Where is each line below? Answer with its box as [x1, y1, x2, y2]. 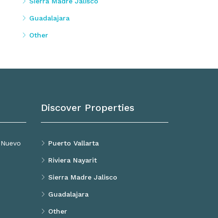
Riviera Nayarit [48, 156, 97, 164]
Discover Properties [40, 102, 134, 113]
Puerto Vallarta [48, 139, 99, 147]
